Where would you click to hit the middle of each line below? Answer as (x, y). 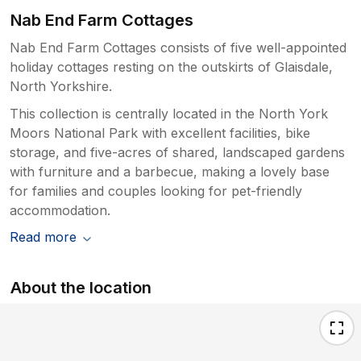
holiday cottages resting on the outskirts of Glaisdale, (171, 67)
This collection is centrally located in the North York (169, 114)
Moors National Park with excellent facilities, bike (160, 133)
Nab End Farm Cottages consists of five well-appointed (178, 48)
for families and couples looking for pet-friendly (156, 191)
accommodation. (60, 211)
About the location (81, 288)
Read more (43, 237)
